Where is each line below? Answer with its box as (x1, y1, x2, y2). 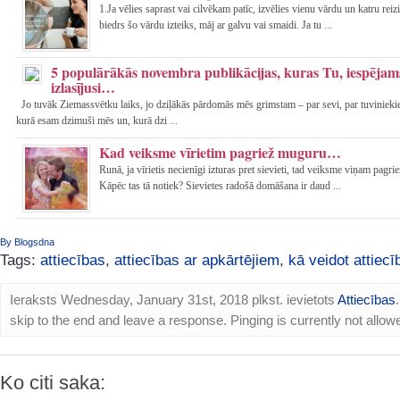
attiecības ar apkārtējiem (114, 251, 279, 269)
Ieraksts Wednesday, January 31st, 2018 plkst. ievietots (10, 292, 337, 308)
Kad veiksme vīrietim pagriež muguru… (99, 141, 341, 162)
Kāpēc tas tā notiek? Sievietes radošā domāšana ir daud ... (99, 179, 341, 192)
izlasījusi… (51, 76, 115, 97)
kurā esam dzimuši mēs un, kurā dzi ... (16, 113, 178, 127)
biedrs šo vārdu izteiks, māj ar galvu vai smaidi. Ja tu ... (99, 18, 332, 31)
